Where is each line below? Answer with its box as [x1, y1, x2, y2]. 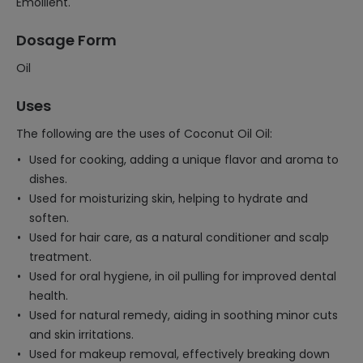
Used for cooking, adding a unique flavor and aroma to [29, 152, 339, 168]
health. [29, 288, 68, 304]
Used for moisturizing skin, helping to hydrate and [29, 190, 308, 207]
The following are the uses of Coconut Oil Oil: [16, 126, 272, 142]
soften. [29, 210, 69, 226]
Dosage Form [16, 30, 117, 50]
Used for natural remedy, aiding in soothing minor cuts [29, 307, 338, 323]
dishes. [29, 171, 67, 187]
